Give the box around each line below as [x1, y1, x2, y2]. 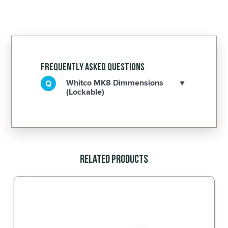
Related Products [80, 152, 148, 166]
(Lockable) [66, 85, 105, 98]
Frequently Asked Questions [41, 61, 145, 73]
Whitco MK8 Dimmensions [66, 76, 164, 89]
